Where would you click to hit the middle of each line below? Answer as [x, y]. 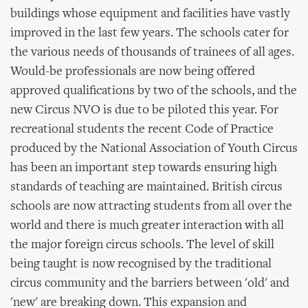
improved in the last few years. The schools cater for [150, 33]
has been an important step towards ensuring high [144, 168]
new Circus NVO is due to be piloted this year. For [144, 110]
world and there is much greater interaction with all [147, 226]
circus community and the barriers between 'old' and [150, 284]
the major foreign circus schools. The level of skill [142, 245]
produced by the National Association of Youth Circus [154, 149]
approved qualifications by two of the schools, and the [154, 91]
